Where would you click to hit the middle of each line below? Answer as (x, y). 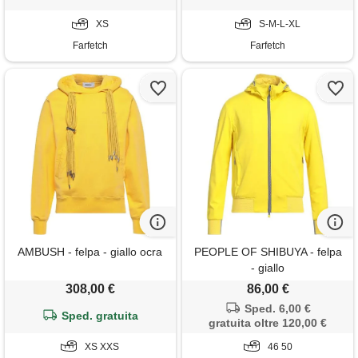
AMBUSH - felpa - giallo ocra (90, 251)
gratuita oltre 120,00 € (268, 322)
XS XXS (102, 346)
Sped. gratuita (100, 315)
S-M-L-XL (280, 24)
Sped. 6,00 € (278, 308)
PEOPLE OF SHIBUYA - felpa (268, 251)
